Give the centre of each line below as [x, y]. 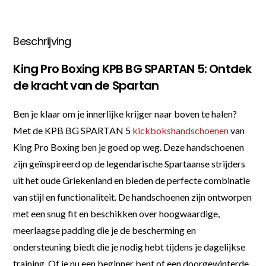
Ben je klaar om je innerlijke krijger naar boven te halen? [125, 113]
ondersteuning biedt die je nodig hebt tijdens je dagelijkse [129, 246]
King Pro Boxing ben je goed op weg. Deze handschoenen [129, 147]
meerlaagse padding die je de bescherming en [105, 230]
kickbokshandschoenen [181, 130]
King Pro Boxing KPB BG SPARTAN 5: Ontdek [132, 69]
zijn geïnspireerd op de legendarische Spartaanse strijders [129, 163]
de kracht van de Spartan [86, 85]
